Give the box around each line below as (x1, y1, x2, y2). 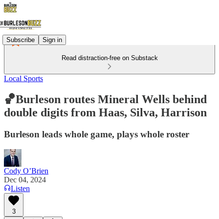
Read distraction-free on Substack (61, 54, 158, 62)
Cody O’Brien (4, 166, 48, 175)
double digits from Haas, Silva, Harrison (4, 106, 207, 119)
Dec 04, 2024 (4, 175, 46, 184)
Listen (11, 184, 30, 193)
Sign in (43, 36, 62, 44)
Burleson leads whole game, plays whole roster (4, 129, 189, 139)
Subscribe (6, 36, 35, 44)
